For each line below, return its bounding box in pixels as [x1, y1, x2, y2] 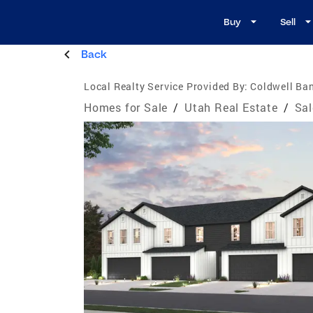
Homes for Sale [84, 99, 168, 115]
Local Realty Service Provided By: [84, 79, 248, 93]
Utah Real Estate [184, 99, 278, 115]
